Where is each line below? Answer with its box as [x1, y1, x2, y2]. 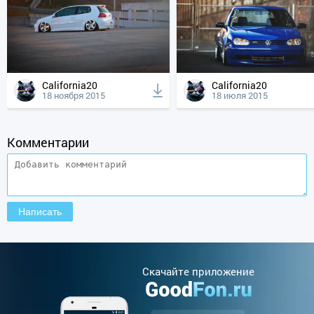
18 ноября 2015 [42, 88, 105, 102]
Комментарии [7, 133, 89, 151]
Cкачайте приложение [142, 264, 254, 279]
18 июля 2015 [212, 88, 268, 102]
